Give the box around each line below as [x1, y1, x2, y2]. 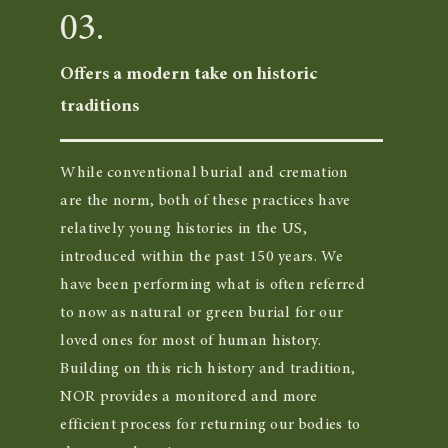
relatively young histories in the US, [60, 221, 308, 237]
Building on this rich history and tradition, [60, 361, 356, 377]
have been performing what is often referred [60, 277, 366, 293]
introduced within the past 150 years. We [60, 249, 344, 265]
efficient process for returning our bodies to [60, 417, 361, 433]
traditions [60, 98, 144, 116]
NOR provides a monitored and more [60, 389, 318, 405]
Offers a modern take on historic [60, 66, 319, 84]
